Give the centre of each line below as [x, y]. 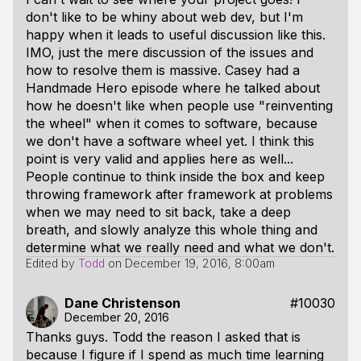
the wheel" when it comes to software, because [172, 123]
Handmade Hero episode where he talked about [173, 88]
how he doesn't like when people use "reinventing [179, 106]
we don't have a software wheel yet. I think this [170, 141]
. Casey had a [259, 70]
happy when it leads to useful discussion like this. [176, 35]
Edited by [52, 263]
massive [193, 70]
